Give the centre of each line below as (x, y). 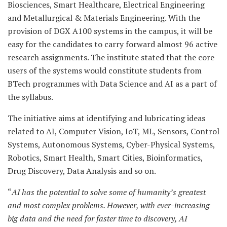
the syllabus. (30, 97)
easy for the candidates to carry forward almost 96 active (112, 44)
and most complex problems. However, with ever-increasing (109, 205)
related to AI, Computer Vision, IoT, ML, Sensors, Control (113, 131)
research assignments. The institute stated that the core (111, 57)
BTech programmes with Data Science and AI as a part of (112, 83)
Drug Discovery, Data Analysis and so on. (82, 171)
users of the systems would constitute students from (105, 70)
